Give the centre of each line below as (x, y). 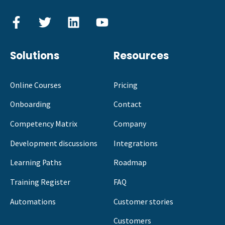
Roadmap (130, 163)
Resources (141, 55)
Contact (128, 104)
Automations (33, 201)
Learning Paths (36, 163)
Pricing (126, 85)
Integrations (136, 143)
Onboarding (30, 104)
